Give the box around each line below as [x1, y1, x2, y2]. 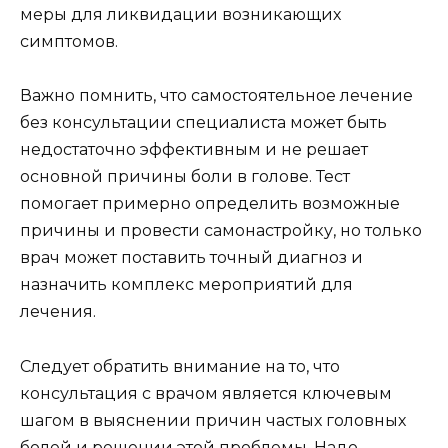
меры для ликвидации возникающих [20, 5, 341, 25]
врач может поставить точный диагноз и [20, 248, 363, 268]
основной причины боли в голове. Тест [20, 167, 350, 187]
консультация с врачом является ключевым [20, 383, 392, 403]
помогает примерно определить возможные [20, 194, 400, 214]
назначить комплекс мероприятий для [20, 275, 353, 295]
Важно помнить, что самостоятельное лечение [20, 86, 413, 106]
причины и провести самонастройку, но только [20, 221, 422, 241]
